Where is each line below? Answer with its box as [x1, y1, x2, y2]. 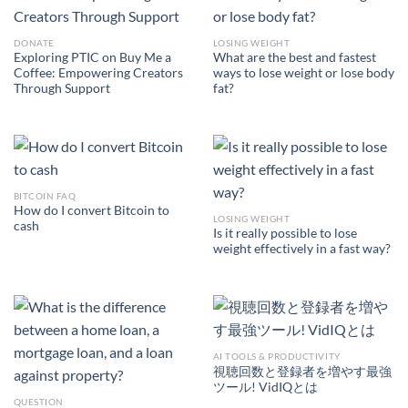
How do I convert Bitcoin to [13, 203, 169, 219]
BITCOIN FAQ [13, 189, 76, 201]
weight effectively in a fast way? [212, 241, 391, 257]
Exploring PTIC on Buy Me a [13, 50, 171, 66]
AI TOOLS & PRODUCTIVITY [212, 351, 341, 362]
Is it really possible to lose [212, 226, 357, 241]
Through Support [13, 81, 110, 97]
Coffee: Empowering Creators [13, 66, 183, 81]
